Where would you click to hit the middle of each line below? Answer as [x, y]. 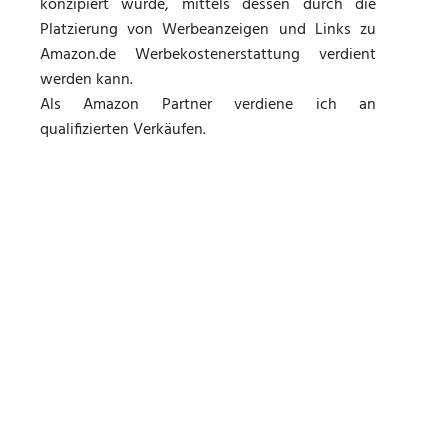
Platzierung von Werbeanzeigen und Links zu [208, 30]
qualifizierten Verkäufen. [123, 130]
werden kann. [86, 80]
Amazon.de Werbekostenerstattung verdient [208, 55]
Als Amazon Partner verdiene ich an [208, 105]
